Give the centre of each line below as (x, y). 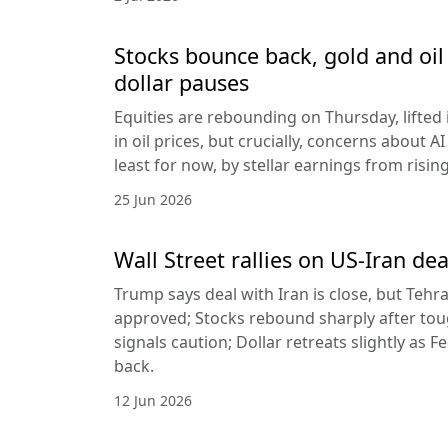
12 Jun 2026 (153, 400)
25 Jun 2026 (153, 199)
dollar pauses (181, 82)
